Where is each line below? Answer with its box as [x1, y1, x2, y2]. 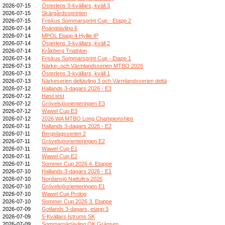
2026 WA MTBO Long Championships [42, 115, 134, 122]
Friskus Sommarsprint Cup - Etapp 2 [42, 17, 131, 24]
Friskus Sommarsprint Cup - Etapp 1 [42, 55, 131, 61]
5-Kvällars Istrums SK [42, 213, 95, 219]
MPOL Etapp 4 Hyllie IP [42, 32, 98, 39]
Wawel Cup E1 [42, 145, 77, 152]
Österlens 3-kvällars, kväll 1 [42, 70, 110, 76]
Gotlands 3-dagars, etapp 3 [42, 205, 108, 212]
